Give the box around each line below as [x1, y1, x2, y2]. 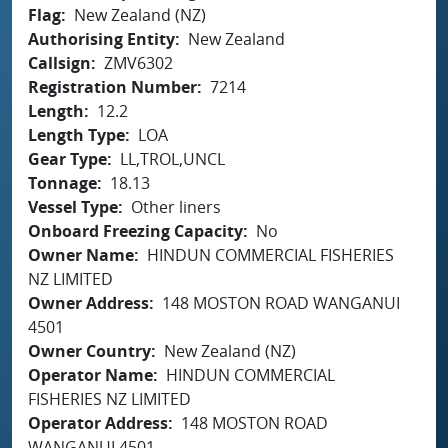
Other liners [131, 195, 221, 218]
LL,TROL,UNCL [120, 147, 225, 170]
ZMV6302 [104, 51, 173, 74]
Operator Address [28, 411, 168, 434]
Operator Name [28, 363, 153, 386]
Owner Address [28, 291, 149, 314]
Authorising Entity [28, 27, 175, 50]
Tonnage [28, 171, 97, 194]
